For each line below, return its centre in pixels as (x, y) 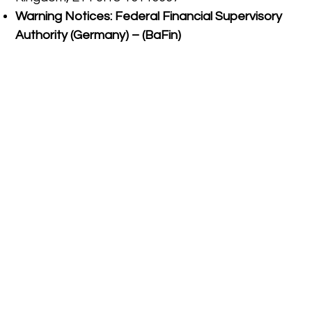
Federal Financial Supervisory (199, 16)
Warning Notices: (64, 16)
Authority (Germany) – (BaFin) (99, 35)
